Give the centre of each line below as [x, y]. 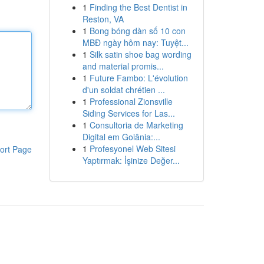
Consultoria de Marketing [136, 125]
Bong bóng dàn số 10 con [137, 31]
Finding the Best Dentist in [138, 7]
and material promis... [123, 66]
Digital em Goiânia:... [121, 137]
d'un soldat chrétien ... [123, 90]
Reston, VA [103, 19]
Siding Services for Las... [128, 113]
